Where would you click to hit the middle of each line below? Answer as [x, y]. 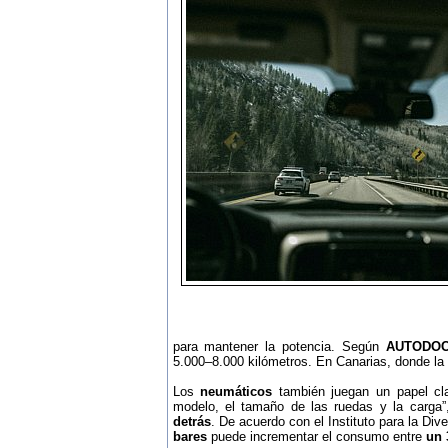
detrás [191, 421]
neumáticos [236, 391]
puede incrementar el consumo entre [316, 436]
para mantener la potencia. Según [279, 346]
